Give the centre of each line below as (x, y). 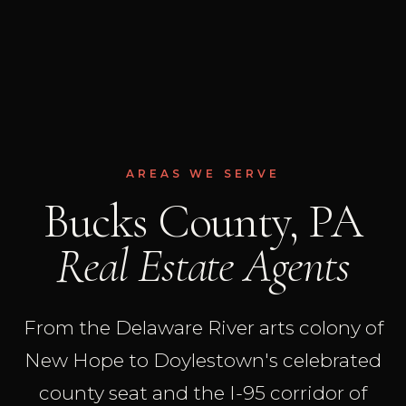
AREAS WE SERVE (203, 173)
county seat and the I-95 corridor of (203, 392)
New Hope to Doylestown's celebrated (203, 360)
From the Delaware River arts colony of (203, 327)
